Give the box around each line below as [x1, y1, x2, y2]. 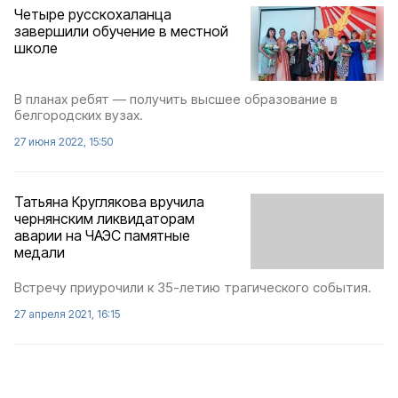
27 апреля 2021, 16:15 [14, 306, 120, 321]
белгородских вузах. [14, 107, 143, 124]
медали [14, 243, 65, 262]
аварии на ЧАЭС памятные [14, 227, 190, 245]
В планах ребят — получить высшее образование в [14, 91, 338, 108]
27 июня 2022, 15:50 [14, 135, 113, 149]
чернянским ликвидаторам [14, 210, 195, 228]
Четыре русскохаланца [14, 4, 171, 23]
